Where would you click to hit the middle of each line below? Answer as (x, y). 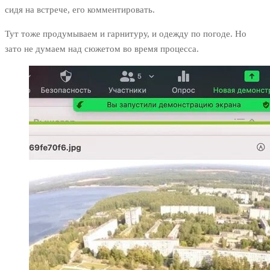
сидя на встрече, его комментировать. (80, 10)
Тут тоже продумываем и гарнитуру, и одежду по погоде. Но (126, 34)
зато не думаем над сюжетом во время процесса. (102, 49)
